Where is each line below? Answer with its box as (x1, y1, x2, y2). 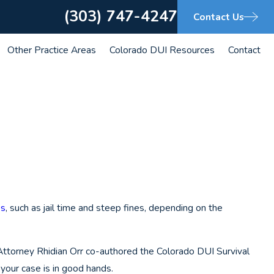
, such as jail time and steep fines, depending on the (6, 201, 223, 214)
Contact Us (193, 10, 244, 23)
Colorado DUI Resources (109, 43, 215, 56)
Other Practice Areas (7, 43, 96, 56)
